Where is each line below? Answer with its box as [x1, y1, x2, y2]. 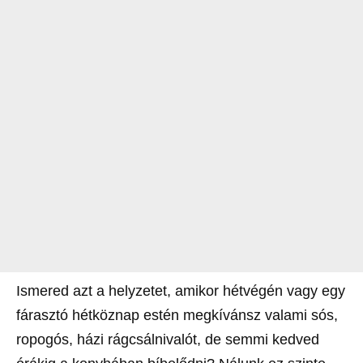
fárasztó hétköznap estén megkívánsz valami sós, [16, 307, 338, 324]
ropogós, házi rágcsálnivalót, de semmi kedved [16, 331, 319, 348]
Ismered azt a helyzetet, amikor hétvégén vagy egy [16, 283, 345, 300]
